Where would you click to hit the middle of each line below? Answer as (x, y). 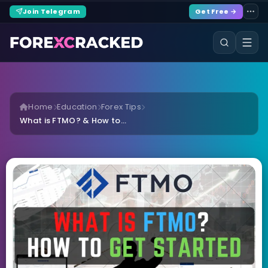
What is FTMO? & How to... (73, 121)
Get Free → (216, 11)
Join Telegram (51, 11)
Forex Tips (121, 107)
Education (77, 107)
